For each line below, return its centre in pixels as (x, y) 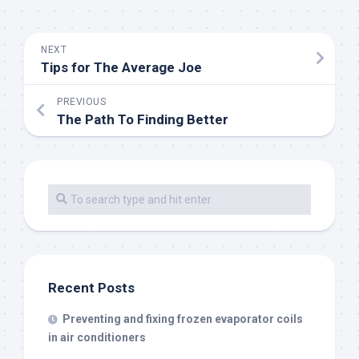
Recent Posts (91, 288)
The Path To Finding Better (143, 120)
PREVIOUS (81, 102)
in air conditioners (97, 338)
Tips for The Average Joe (121, 68)
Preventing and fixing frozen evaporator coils (183, 319)
